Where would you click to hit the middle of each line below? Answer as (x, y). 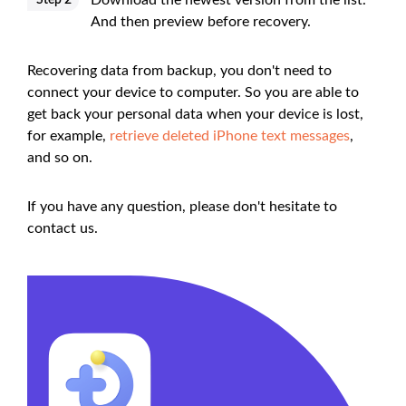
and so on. (60, 158)
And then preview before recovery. (201, 22)
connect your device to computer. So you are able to (193, 93)
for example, (68, 136)
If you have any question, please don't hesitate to (182, 207)
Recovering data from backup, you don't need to (179, 71)
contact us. (63, 229)
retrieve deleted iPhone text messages (230, 136)
